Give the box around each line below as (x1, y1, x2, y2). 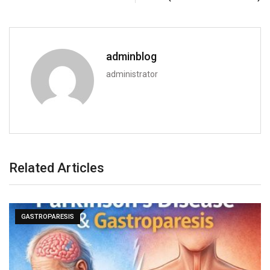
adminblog (106, 49, 157, 63)
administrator (106, 69, 158, 79)
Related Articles (9, 160, 104, 175)
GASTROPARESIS (21, 212, 74, 221)
